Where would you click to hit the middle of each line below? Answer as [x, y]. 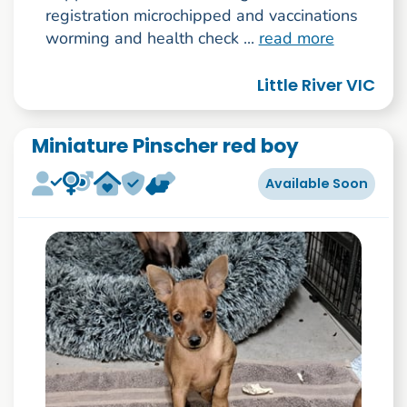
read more [296, 39]
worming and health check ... [152, 39]
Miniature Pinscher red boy [165, 146]
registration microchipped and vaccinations [201, 16]
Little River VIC [317, 85]
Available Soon [317, 183]
